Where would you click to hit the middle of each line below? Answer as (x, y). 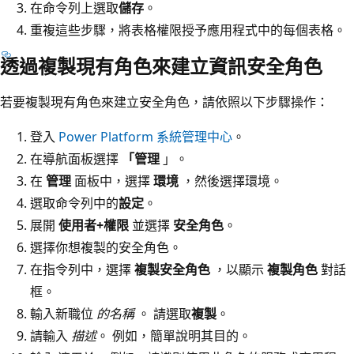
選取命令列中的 (74, 203)
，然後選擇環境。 (231, 181)
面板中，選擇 (112, 181)
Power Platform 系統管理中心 (145, 136)
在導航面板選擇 (76, 158)
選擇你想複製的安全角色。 (106, 247)
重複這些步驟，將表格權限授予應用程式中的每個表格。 (188, 30)
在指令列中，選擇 (82, 269)
